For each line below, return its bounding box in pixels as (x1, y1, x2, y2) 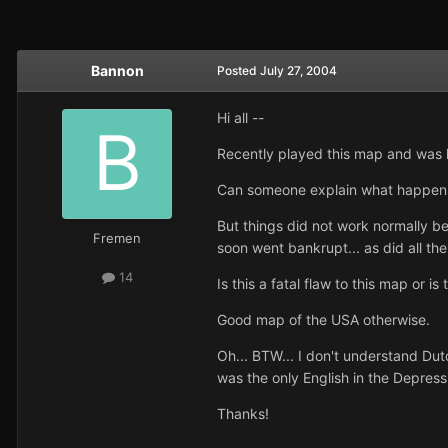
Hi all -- (217, 109, 264, 127)
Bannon (90, 62, 144, 80)
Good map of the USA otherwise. (217, 311, 434, 329)
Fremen (93, 230, 141, 247)
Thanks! (217, 405, 269, 423)
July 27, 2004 (260, 63, 337, 79)
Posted (217, 63, 260, 79)
